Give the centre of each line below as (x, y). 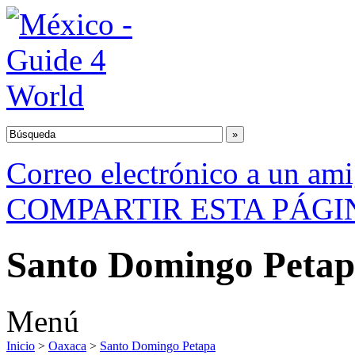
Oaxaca (67, 345)
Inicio (21, 345)
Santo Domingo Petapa (158, 345)
